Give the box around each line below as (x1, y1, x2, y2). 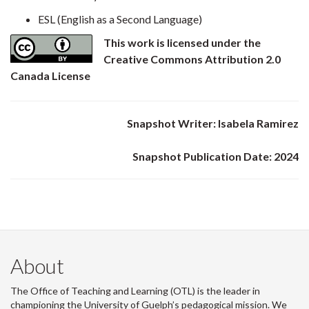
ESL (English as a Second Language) (38, 12, 204, 26)
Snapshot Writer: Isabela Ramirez (127, 116, 299, 130)
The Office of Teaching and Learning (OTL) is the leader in (10, 284, 260, 297)
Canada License (10, 68, 90, 82)
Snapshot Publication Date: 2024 (132, 149, 299, 163)
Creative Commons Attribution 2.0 (103, 52, 281, 66)
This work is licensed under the (103, 35, 261, 49)
